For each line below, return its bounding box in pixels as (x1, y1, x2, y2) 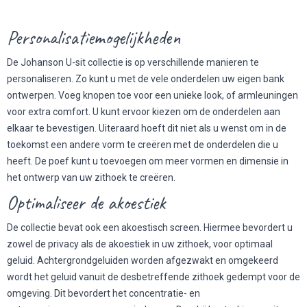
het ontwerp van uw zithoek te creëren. (7, 172, 175, 183)
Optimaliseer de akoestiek (7, 191, 170, 214)
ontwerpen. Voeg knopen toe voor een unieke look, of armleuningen (7, 90, 298, 101)
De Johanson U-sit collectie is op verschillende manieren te (7, 57, 259, 68)
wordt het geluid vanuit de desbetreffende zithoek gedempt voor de (7, 271, 300, 282)
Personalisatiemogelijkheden (7, 25, 181, 49)
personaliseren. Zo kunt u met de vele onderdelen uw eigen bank (7, 73, 284, 84)
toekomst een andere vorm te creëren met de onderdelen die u (7, 139, 278, 150)
